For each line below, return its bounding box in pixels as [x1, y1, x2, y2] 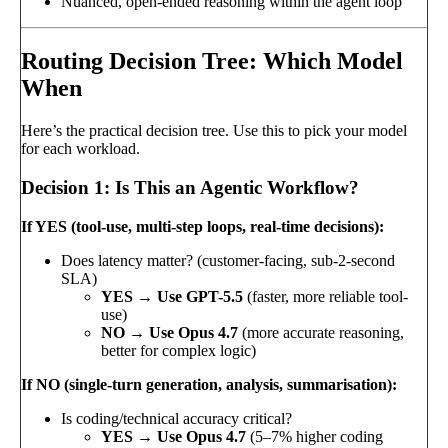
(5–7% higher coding [246, 427, 383, 445]
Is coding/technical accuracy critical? [61, 409, 292, 427]
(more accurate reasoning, [238, 323, 404, 341]
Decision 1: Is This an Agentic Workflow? [21, 177, 359, 199]
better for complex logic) [101, 341, 256, 359]
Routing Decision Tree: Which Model [21, 48, 403, 75]
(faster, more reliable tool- [243, 287, 408, 305]
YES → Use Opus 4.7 [101, 427, 246, 445]
